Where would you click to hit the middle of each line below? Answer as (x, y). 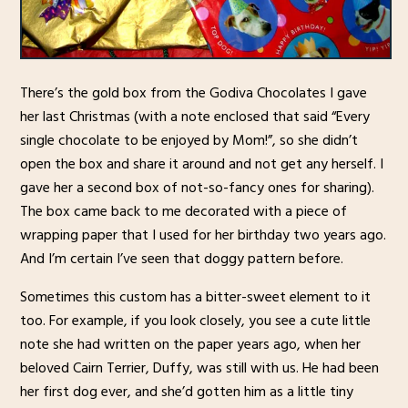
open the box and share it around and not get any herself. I (201, 164)
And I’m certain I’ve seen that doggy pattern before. (181, 259)
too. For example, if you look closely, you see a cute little (195, 321)
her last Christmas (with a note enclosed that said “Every (194, 117)
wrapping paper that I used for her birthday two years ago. (203, 235)
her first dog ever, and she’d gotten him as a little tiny (186, 392)
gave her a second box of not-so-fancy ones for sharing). (197, 188)
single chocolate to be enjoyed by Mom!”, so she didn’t (189, 141)
